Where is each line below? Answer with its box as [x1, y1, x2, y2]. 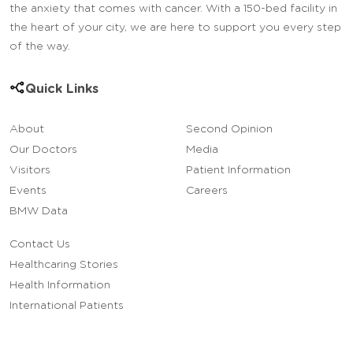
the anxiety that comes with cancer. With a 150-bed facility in [9, 2, 337, 14]
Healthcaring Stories [9, 258, 118, 270]
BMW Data [9, 205, 68, 217]
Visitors [9, 164, 50, 176]
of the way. [9, 40, 70, 52]
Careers [186, 184, 228, 196]
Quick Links [25, 82, 98, 95]
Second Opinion [186, 123, 273, 135]
